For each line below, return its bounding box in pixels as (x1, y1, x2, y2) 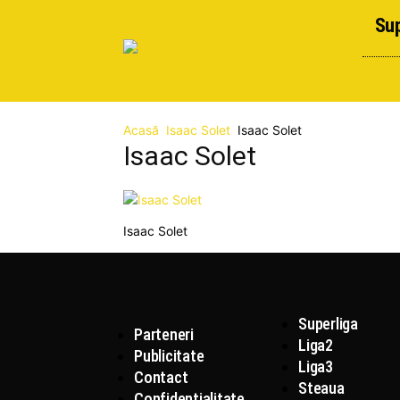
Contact (134, 368, 188, 387)
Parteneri (134, 325, 194, 344)
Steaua (298, 379, 345, 397)
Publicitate (134, 346, 204, 365)
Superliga (298, 314, 358, 333)
